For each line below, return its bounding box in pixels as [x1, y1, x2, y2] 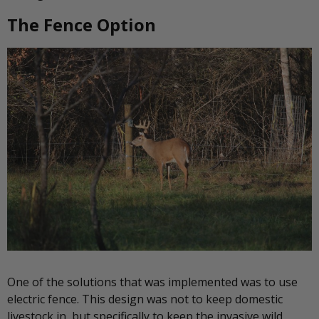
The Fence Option [7, 12, 156, 36]
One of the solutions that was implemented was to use [7, 274, 298, 291]
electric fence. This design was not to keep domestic [7, 291, 283, 308]
